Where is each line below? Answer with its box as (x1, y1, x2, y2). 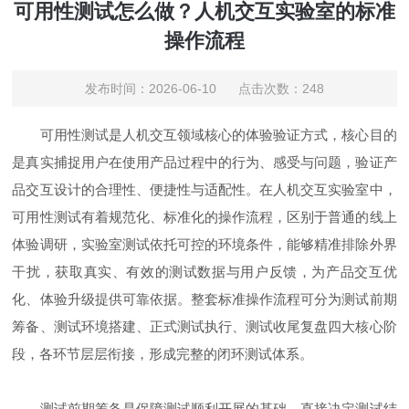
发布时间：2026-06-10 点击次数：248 (84, 80, 324, 96)
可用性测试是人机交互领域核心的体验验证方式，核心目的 (12, 126, 397, 142)
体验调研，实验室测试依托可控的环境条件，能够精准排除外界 (12, 236, 397, 252)
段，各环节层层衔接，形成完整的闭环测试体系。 (12, 345, 314, 362)
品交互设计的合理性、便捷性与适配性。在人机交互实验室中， (12, 181, 397, 197)
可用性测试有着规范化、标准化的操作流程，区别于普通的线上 (12, 208, 397, 225)
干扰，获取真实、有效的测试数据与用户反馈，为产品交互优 (12, 263, 397, 279)
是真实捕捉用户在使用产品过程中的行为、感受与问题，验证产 (12, 153, 397, 170)
